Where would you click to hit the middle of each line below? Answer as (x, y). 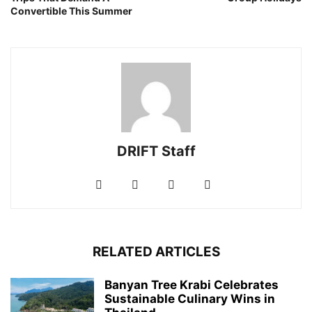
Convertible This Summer (71, 10)
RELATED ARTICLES (156, 251)
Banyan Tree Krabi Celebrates (192, 284)
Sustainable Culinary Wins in (190, 298)
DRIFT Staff (156, 151)
